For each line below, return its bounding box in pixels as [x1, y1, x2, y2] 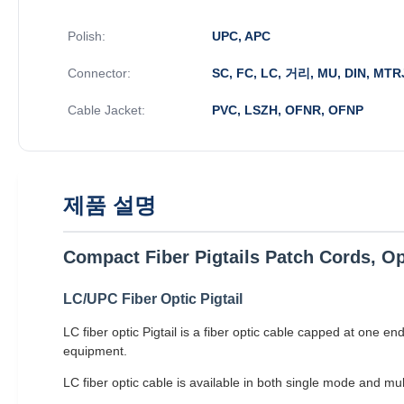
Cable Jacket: [68, 102, 145, 117]
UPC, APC [212, 28, 271, 43]
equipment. [63, 343, 127, 358]
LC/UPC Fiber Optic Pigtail [63, 290, 243, 307]
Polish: [68, 28, 106, 43]
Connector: [68, 65, 131, 80]
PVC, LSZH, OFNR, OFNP [212, 102, 363, 117]
